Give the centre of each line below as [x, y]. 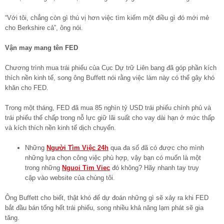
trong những [43, 167]
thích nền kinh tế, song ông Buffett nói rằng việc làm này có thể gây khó [110, 77]
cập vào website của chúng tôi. [70, 177]
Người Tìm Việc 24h [77, 147]
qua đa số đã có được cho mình [156, 147]
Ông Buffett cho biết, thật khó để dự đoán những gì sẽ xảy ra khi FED [107, 197]
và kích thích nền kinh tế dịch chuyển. [60, 127]
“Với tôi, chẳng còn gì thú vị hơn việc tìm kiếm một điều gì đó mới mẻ [107, 17]
